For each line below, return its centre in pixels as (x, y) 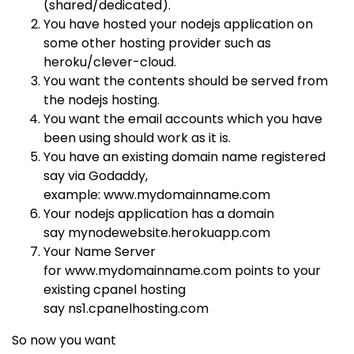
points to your (278, 271)
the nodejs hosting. (102, 100)
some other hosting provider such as (157, 43)
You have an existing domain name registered (185, 157)
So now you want (64, 340)
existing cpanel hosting (115, 290)
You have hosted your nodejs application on (178, 24)
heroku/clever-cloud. (110, 62)
